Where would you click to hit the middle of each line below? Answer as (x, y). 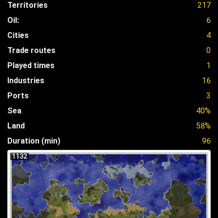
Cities (18, 35)
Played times (31, 65)
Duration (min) (34, 141)
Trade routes (31, 50)
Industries (26, 80)
